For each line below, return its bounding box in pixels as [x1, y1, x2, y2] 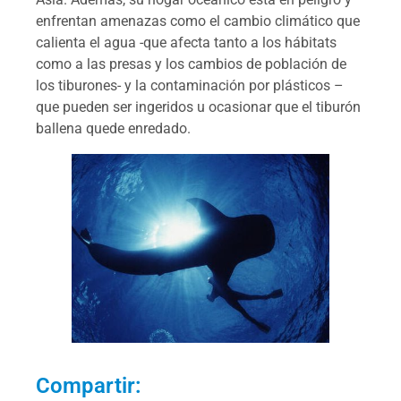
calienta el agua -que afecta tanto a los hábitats [36, 33, 337, 51]
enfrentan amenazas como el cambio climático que [36, 12, 360, 30]
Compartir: [36, 373, 141, 399]
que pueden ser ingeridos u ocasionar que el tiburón [36, 98, 361, 115]
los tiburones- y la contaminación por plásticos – [36, 76, 344, 94]
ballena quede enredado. [36, 119, 191, 137]
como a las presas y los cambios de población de [36, 55, 346, 73]
